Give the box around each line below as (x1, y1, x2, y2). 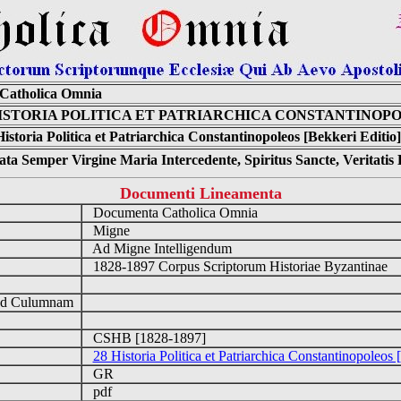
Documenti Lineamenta (119, 184, 282, 202)
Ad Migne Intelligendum (81, 241, 239, 256)
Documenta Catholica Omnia (81, 205, 265, 220)
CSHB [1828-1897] (81, 330, 213, 346)
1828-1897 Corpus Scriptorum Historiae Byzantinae (81, 259, 395, 274)
